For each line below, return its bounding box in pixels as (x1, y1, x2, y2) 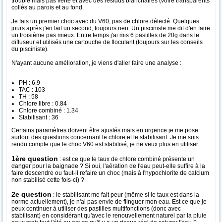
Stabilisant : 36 (19, 114, 58, 121)
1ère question (11, 155, 58, 163)
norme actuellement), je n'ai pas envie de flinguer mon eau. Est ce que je (11, 198, 207, 205)
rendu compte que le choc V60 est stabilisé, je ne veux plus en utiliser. (11, 141, 199, 148)
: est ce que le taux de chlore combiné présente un (58, 156, 195, 163)
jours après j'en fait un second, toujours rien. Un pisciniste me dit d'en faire (11, 25, 210, 32)
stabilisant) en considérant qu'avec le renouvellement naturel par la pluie (11, 212, 207, 219)
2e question (11, 190, 52, 198)
